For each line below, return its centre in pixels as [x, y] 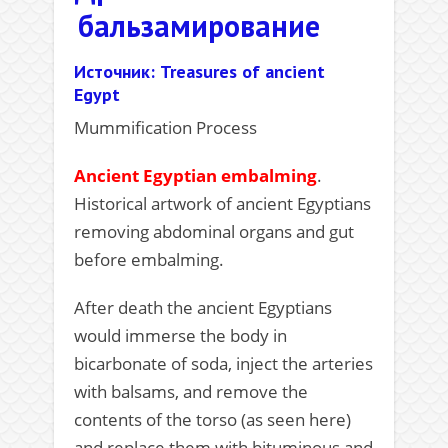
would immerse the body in [180, 335]
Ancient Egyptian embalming [195, 175]
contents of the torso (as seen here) [212, 419]
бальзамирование [199, 25]
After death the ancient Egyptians [203, 307]
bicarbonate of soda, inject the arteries [223, 363]
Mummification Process [165, 127]
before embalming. [149, 259]
